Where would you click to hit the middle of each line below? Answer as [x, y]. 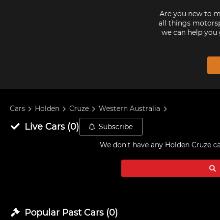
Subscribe [116, 127]
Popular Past [53, 213]
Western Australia [130, 109]
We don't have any [132, 145]
